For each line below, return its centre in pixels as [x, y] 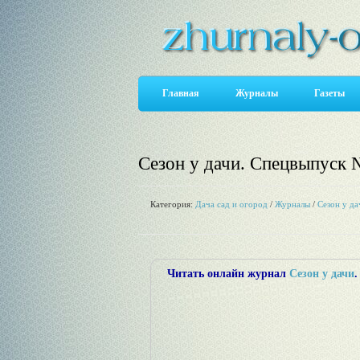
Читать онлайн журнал [228, 274]
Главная [181, 93]
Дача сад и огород [231, 204]
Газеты [329, 93]
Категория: [173, 204]
